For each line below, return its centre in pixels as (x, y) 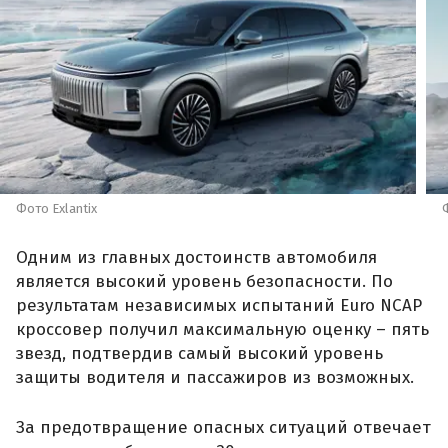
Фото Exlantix (56, 208)
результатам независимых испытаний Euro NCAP (219, 306)
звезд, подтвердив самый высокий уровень (199, 354)
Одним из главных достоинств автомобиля (196, 258)
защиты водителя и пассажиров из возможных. (215, 378)
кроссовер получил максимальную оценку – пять (222, 330)
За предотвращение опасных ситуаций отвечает (223, 427)
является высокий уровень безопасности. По (204, 282)
